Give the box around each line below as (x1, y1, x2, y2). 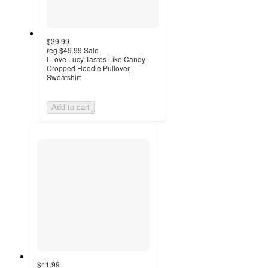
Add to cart (51, 102, 90, 112)
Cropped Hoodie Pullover (47, 62, 130, 73)
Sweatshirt (47, 71, 81, 82)
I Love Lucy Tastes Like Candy (47, 53, 145, 64)
